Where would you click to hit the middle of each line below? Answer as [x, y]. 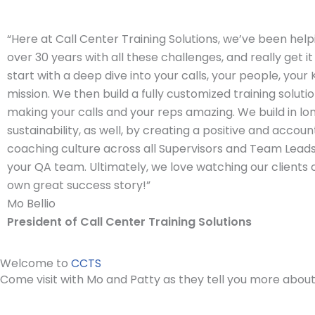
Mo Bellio [31, 204]
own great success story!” [79, 186]
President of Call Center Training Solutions [129, 222]
